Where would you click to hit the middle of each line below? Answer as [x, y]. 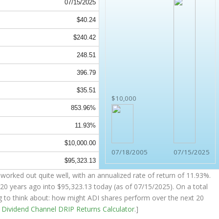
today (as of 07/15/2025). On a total [150, 187]
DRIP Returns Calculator [97, 209]
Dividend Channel [30, 209]
